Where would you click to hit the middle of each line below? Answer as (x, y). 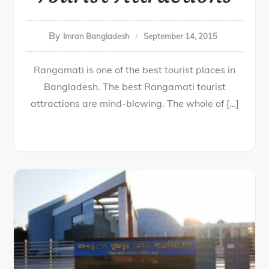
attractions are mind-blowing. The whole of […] (134, 103)
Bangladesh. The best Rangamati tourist (134, 86)
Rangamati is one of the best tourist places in (134, 70)
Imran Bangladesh (96, 36)
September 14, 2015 (180, 36)
